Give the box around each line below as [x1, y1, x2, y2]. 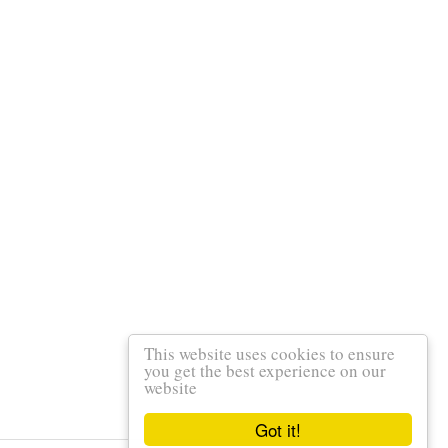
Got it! [255, 417, 301, 442]
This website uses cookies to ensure [144, 342, 395, 365]
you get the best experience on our [144, 359, 386, 382]
